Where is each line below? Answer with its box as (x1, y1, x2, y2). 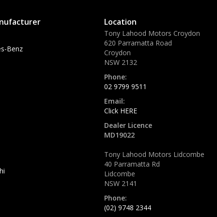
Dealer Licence (104, 120, 152, 130)
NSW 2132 (104, 57, 137, 67)
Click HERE (104, 106, 137, 115)
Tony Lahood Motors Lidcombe (104, 149, 204, 159)
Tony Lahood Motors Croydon (104, 28, 200, 38)
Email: (104, 96, 125, 106)
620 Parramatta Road (104, 38, 172, 47)
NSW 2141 (104, 178, 137, 188)
